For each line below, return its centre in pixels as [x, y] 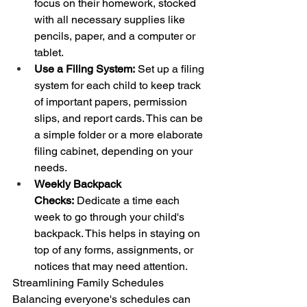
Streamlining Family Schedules [88, 283]
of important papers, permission [112, 102]
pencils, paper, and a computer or [116, 36]
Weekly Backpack [79, 184]
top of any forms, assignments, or [115, 250]
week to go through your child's [111, 217]
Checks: [54, 201]
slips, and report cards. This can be [120, 119]
